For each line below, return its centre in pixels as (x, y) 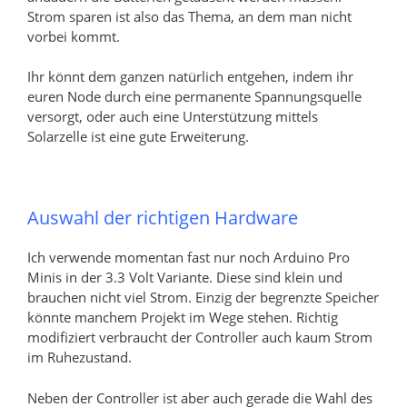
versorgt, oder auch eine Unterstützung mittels (173, 117)
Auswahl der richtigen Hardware (163, 218)
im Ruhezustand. (79, 357)
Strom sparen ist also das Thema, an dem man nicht (189, 16)
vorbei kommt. (74, 36)
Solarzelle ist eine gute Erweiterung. (138, 137)
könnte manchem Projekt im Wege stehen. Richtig (183, 318)
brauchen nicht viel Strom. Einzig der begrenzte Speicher (203, 298)
